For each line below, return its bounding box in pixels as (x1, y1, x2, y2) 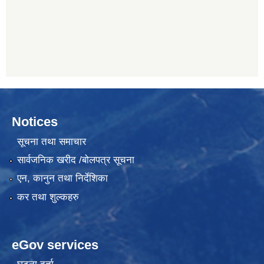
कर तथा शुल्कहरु (16, 191, 79, 203)
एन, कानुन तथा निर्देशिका (16, 173, 108, 184)
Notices (12, 114, 58, 130)
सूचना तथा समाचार (16, 136, 86, 147)
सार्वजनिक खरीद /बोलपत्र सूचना (16, 154, 134, 166)
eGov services (12, 237, 98, 252)
